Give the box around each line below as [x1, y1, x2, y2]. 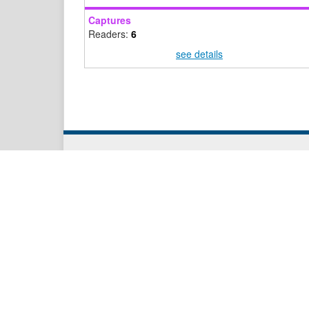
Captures [88, 13, 131, 28]
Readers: [88, 27, 131, 41]
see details [176, 47, 223, 61]
